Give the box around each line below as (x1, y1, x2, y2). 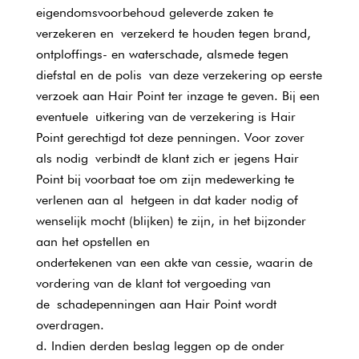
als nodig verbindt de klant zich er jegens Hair (35, 151, 299, 166)
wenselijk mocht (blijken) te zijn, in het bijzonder (35, 213, 306, 228)
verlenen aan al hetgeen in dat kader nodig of (35, 192, 298, 208)
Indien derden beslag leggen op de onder (50, 338, 284, 353)
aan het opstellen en (35, 234, 150, 249)
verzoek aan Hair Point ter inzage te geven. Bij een (35, 88, 320, 103)
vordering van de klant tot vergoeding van (35, 276, 271, 291)
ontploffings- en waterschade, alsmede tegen (35, 46, 288, 62)
